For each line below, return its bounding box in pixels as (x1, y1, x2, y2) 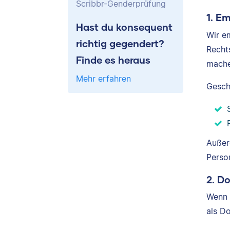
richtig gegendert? (76, 37, 164, 49)
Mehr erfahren (76, 73, 131, 84)
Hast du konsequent (76, 21, 172, 33)
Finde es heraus (76, 53, 150, 66)
